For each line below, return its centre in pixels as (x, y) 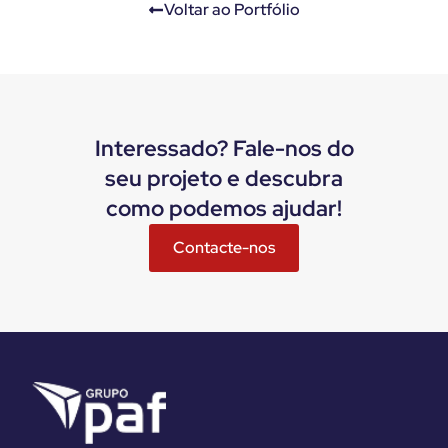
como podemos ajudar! (224, 208)
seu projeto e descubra (224, 178)
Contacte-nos (224, 247)
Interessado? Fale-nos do (224, 148)
